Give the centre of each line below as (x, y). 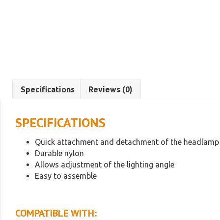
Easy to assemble (66, 176)
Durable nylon (59, 153)
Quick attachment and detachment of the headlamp (127, 142)
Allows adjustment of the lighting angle (105, 165)
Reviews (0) (110, 89)
